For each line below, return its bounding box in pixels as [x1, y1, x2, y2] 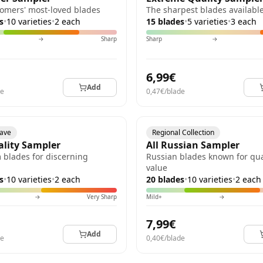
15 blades [146, 16, 184, 27]
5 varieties [187, 16, 228, 27]
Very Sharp [87, 193, 117, 201]
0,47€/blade [146, 86, 185, 96]
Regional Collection [152, 127, 214, 137]
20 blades [146, 174, 184, 185]
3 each [231, 16, 257, 27]
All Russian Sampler [146, 139, 240, 151]
